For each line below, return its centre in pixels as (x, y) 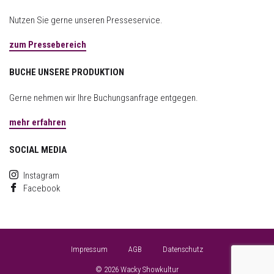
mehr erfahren (38, 122)
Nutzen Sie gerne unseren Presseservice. (86, 20)
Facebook (42, 188)
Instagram (41, 176)
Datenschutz (183, 249)
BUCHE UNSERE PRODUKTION (67, 72)
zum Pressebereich (48, 45)
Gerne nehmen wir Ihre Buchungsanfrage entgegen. (104, 98)
